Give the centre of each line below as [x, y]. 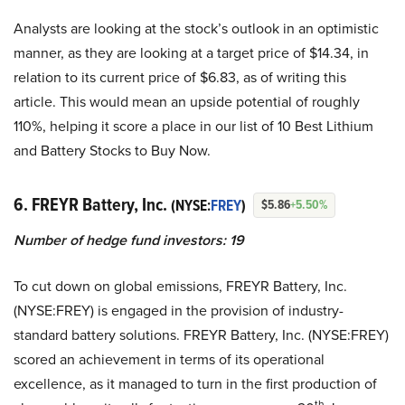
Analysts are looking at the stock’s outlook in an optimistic [196, 29]
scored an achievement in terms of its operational [169, 360]
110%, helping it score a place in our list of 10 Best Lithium [193, 127]
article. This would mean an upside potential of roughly [187, 102]
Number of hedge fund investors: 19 [129, 240]
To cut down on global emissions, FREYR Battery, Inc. [180, 287]
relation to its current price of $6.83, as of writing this [180, 78]
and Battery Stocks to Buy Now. [112, 151]
